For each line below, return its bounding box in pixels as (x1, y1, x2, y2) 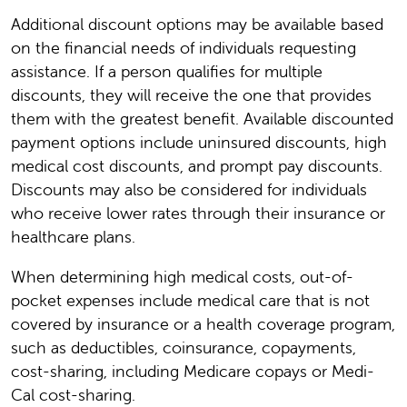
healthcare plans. (11, 226, 140, 248)
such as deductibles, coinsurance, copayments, (11, 337, 356, 359)
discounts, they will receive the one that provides (11, 84, 372, 106)
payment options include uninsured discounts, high (11, 132, 387, 154)
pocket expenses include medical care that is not (11, 290, 370, 312)
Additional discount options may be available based (11, 14, 383, 35)
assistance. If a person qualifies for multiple (11, 61, 323, 83)
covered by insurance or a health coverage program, (11, 313, 395, 335)
